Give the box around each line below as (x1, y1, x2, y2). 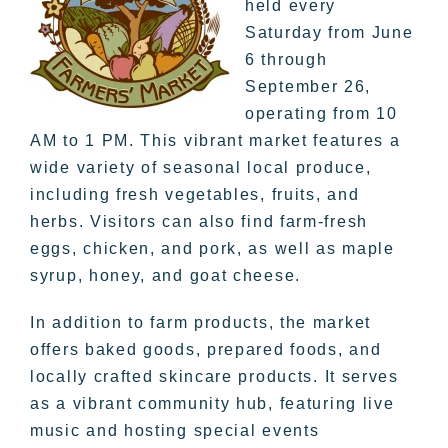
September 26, (245, 77, 372, 95)
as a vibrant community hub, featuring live (30, 394, 395, 412)
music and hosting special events (30, 421, 320, 439)
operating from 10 (245, 104, 398, 122)
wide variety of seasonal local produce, (30, 158, 372, 176)
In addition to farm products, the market (30, 313, 372, 331)
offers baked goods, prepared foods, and (30, 340, 382, 358)
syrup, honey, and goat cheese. (30, 266, 301, 284)
